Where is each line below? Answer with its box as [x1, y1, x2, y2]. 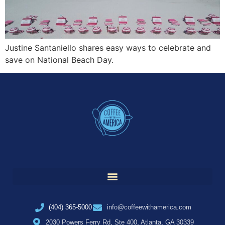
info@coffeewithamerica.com [106, 203, 191, 211]
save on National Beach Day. [5, 54, 114, 65]
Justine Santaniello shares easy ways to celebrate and [5, 42, 211, 53]
